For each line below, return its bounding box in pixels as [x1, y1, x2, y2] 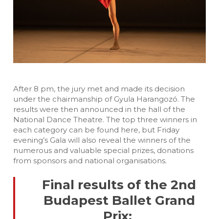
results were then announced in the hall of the [13, 105, 185, 114]
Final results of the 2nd [42, 176, 197, 193]
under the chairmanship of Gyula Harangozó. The [13, 94, 195, 104]
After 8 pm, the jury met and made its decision [13, 84, 185, 94]
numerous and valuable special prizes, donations [13, 146, 194, 155]
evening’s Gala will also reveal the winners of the [13, 135, 191, 145]
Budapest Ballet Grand [43, 192, 195, 208]
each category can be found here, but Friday [13, 125, 179, 135]
